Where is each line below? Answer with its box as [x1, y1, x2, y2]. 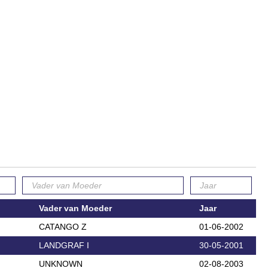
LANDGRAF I [38, 240, 89, 250]
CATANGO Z [38, 221, 87, 232]
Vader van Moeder [38, 203, 112, 213]
